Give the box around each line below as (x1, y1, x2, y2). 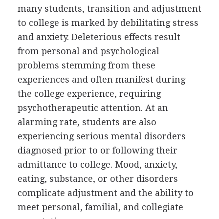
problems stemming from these (17, 60, 155, 70)
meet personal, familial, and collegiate (17, 201, 183, 212)
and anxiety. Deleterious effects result (17, 31, 180, 42)
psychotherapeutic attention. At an (17, 102, 168, 113)
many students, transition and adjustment (17, 3, 201, 14)
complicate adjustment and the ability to (17, 187, 194, 198)
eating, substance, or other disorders (17, 173, 178, 184)
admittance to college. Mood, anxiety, (17, 159, 177, 170)
